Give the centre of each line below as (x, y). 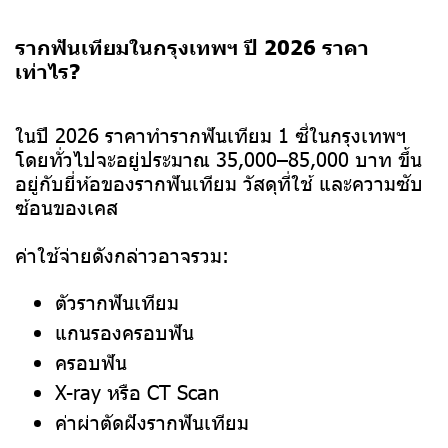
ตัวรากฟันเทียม (117, 301)
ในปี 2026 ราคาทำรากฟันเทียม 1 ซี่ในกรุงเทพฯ (211, 134)
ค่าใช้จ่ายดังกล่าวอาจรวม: (122, 254)
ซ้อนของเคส (66, 206)
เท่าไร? (47, 70)
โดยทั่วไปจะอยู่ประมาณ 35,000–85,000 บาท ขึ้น (218, 158)
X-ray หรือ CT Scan (137, 391)
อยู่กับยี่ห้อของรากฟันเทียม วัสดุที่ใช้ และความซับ (219, 182)
